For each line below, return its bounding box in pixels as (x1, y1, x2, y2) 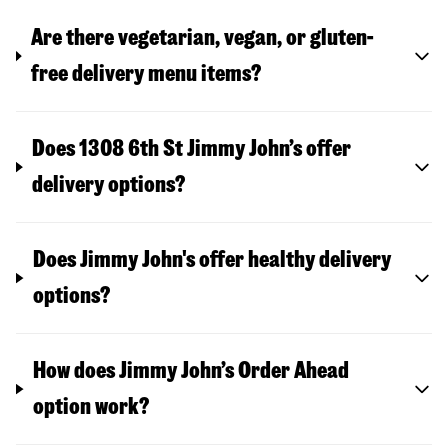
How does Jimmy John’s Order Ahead (33, 359, 350, 383)
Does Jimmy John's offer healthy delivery (33, 248, 392, 272)
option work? (33, 395, 150, 419)
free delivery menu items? (31, 62, 262, 86)
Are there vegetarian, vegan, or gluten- (31, 26, 375, 50)
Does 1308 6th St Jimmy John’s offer (32, 137, 352, 161)
